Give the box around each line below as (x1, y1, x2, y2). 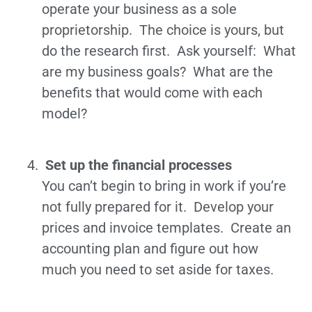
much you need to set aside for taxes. (42, 261, 274, 279)
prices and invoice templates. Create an (42, 219, 291, 237)
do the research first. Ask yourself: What (42, 42, 296, 59)
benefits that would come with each (42, 84, 263, 101)
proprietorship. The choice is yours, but (42, 21, 284, 38)
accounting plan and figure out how (42, 240, 258, 258)
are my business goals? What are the (42, 63, 273, 80)
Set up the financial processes (42, 157, 232, 174)
